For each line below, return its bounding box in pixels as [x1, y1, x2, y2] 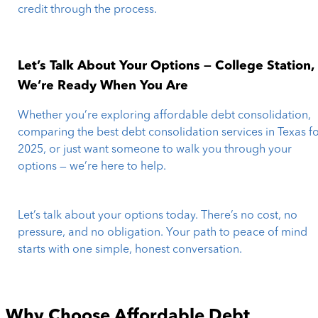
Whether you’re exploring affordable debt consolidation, [18, 109, 312, 121]
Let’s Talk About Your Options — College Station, [18, 59, 314, 72]
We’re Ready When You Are [18, 79, 189, 92]
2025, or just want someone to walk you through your [18, 143, 292, 155]
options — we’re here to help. [18, 160, 167, 172]
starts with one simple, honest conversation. [18, 243, 243, 256]
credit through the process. [18, 4, 158, 16]
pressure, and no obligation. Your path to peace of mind [18, 226, 308, 238]
